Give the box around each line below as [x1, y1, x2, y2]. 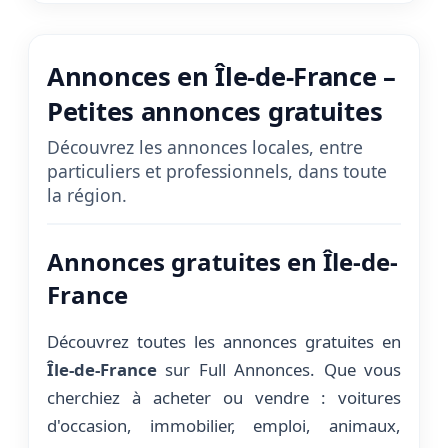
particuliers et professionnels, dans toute [47, 159, 387, 184]
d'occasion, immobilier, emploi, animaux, [47, 414, 401, 438]
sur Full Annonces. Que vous [157, 358, 401, 382]
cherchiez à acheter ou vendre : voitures [47, 386, 401, 410]
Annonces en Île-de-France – [47, 59, 396, 95]
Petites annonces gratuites [47, 94, 383, 130]
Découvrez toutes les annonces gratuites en [47, 330, 401, 354]
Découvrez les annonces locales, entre [47, 135, 363, 160]
